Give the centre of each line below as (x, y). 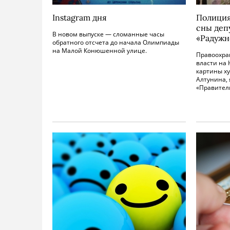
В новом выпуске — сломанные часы (108, 34)
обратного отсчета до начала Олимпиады (116, 42)
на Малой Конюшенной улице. (100, 51)
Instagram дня (80, 17)
